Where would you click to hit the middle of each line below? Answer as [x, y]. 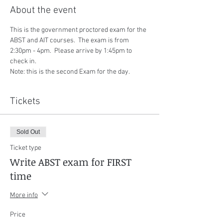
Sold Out [28, 132]
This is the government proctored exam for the [79, 30]
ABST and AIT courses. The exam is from [70, 41]
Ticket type [26, 148]
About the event [43, 10]
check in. [23, 61]
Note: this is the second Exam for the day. [70, 72]
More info [24, 195]
